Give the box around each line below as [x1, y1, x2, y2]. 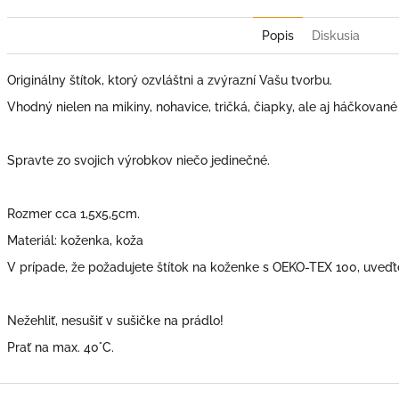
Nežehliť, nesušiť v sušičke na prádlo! [7, 313, 224, 328]
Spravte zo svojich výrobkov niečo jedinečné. [7, 152, 270, 167]
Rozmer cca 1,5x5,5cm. [7, 206, 140, 221]
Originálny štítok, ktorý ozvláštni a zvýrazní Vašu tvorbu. [7, 72, 332, 87]
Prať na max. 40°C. [7, 339, 114, 354]
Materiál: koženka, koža [7, 232, 143, 248]
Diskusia [312, 28, 360, 43]
